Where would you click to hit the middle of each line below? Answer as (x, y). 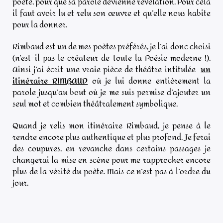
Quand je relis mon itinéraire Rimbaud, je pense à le (111, 126)
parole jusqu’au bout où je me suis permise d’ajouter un (111, 92)
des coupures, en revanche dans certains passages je (111, 149)
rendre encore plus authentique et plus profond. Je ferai (111, 137)
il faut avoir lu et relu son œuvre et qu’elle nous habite (111, 13)
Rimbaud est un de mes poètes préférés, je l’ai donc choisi (111, 46)
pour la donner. (40, 24)
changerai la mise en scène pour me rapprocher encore (111, 160)
